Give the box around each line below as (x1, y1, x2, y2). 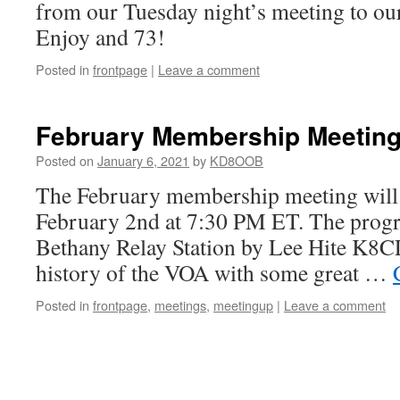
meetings (154, 296, 206, 314)
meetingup (213, 296, 273, 314)
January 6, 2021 (97, 151, 189, 170)
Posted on (36, 151, 94, 170)
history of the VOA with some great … (36, 257, 393, 287)
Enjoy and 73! (36, 21, 165, 52)
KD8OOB (210, 151, 263, 170)
